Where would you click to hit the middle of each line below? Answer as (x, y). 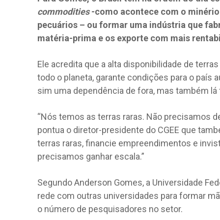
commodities (63, 11)
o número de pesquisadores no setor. (110, 209)
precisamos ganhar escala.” (91, 156)
